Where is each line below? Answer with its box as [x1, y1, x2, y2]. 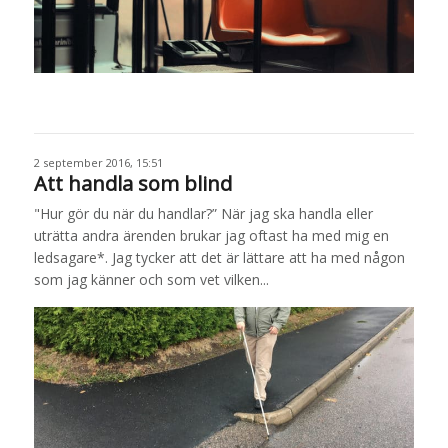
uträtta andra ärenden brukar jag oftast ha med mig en [33, 225, 389, 245]
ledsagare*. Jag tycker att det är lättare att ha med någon [33, 247, 405, 267]
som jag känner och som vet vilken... [33, 269, 269, 289]
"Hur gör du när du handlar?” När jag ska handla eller [33, 203, 373, 223]
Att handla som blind [33, 169, 232, 197]
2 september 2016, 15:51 [33, 154, 163, 170]
